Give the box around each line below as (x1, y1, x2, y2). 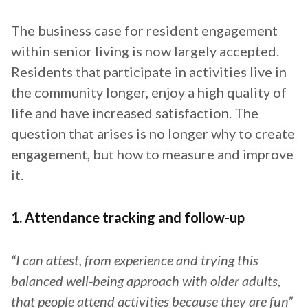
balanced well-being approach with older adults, (11, 272, 280, 289)
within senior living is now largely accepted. (11, 43, 279, 60)
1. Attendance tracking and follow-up (11, 209, 245, 226)
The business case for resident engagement (11, 22, 278, 39)
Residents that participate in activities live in (11, 63, 287, 80)
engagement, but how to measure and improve (11, 146, 294, 163)
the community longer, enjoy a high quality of (11, 84, 287, 101)
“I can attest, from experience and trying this (11, 252, 258, 269)
